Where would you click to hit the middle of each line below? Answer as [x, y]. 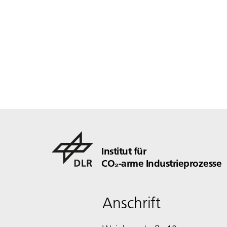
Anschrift [131, 203]
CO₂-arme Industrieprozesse [161, 163]
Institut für [124, 151]
